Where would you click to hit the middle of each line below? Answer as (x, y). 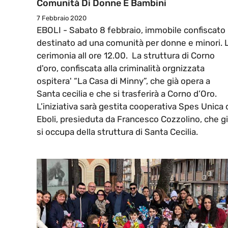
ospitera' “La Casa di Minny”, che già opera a (123, 81)
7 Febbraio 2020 (62, 18)
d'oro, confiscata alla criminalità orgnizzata (121, 68)
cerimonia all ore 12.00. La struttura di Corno (126, 56)
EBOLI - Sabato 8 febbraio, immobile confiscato (131, 30)
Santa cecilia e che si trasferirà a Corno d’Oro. (127, 94)
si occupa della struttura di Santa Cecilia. (117, 132)
